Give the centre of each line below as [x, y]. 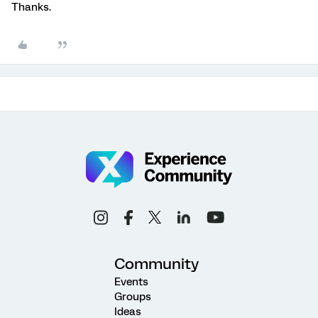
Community [157, 263]
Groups [133, 296]
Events [131, 281]
